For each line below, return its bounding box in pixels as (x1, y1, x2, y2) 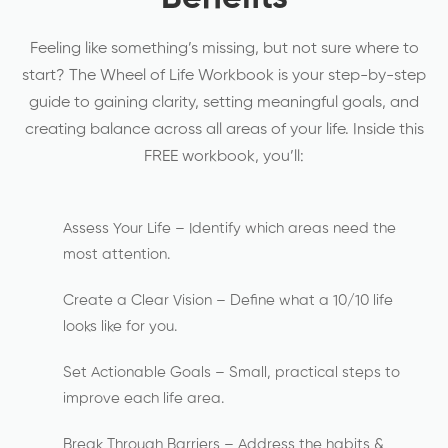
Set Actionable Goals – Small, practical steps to (63, 365, 400, 380)
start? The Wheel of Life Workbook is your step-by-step (22, 68, 426, 84)
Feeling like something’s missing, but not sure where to (29, 41, 419, 57)
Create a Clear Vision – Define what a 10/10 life (63, 293, 393, 308)
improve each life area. (63, 391, 224, 406)
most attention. (63, 247, 170, 262)
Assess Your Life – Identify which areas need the (63, 221, 396, 236)
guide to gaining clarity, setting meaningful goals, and (29, 95, 419, 111)
